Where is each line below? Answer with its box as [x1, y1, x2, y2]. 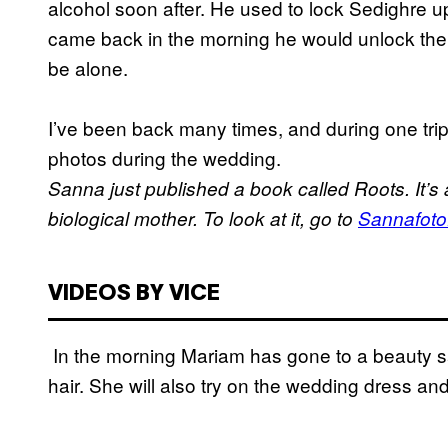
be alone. [48, 54, 128, 82]
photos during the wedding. [48, 144, 281, 172]
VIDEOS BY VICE [48, 284, 220, 305]
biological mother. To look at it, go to [48, 205, 358, 232]
